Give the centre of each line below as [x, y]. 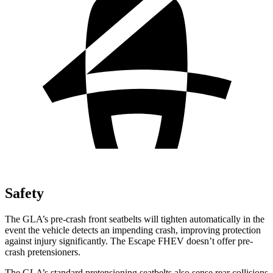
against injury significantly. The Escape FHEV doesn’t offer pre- [129, 241]
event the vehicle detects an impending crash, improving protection [133, 230]
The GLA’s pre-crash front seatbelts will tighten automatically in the [135, 219]
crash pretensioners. [43, 252]
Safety [24, 193]
